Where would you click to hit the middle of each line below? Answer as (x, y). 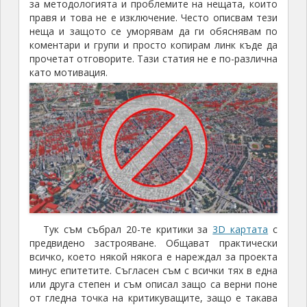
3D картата (241, 230)
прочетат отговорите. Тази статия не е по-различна (153, 59)
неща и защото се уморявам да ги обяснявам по (153, 32)
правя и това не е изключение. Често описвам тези (153, 18)
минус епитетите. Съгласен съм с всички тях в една (153, 271)
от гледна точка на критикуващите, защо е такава (153, 298)
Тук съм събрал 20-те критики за (128, 230)
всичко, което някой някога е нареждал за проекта (153, 257)
